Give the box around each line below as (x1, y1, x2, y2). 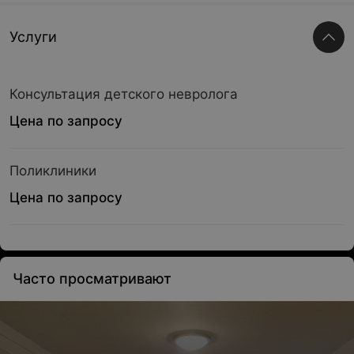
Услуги (9, 28, 57, 45)
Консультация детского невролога (9, 86, 238, 102)
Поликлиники (9, 163, 96, 179)
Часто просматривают (13, 270, 171, 287)
